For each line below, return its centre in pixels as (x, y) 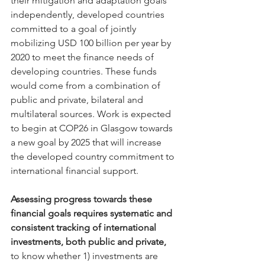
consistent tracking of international (85, 227)
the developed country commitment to (94, 156)
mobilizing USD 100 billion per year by (92, 43)
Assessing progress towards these (83, 199)
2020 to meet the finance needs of (83, 57)
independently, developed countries (89, 14)
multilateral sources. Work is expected (92, 114)
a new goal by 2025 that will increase (87, 142)
